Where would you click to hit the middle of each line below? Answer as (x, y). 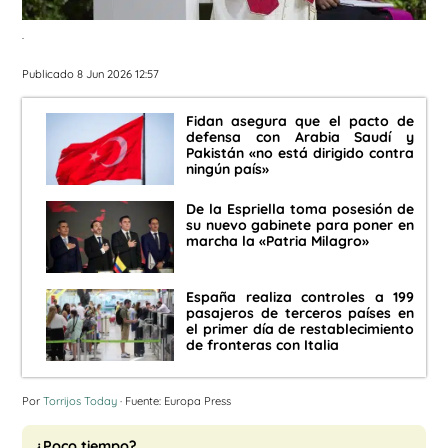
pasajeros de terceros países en (300, 313)
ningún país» (227, 169)
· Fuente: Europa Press (174, 401)
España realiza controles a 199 (300, 297)
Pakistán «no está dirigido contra (300, 153)
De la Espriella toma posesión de (300, 209)
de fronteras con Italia (262, 345)
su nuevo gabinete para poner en (300, 225)
